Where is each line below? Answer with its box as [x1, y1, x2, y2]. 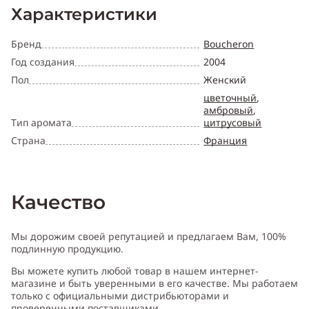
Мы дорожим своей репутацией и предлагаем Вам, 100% [11, 230, 286, 243]
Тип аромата [11, 116, 72, 130]
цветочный [203, 91, 257, 105]
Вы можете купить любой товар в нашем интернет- [11, 264, 259, 278]
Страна [11, 134, 46, 148]
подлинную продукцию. [11, 242, 123, 256]
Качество [11, 190, 106, 215]
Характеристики [11, 4, 157, 25]
